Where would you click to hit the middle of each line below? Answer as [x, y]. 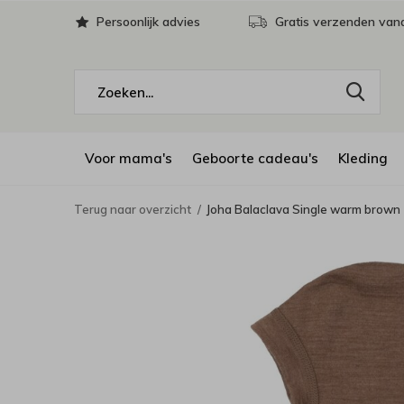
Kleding [363, 158]
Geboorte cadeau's [255, 158]
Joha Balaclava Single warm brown [303, 209]
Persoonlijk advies [147, 22]
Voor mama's [129, 158]
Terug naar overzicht [133, 209]
